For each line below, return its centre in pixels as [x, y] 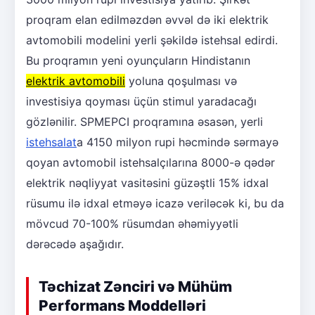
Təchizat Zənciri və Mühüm [135, 286]
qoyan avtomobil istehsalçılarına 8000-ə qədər [150, 162]
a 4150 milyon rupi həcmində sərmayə [178, 142]
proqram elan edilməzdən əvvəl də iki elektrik [147, 19]
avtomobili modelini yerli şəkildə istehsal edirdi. [152, 40]
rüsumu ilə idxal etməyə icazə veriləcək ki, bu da [155, 203]
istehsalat [51, 142]
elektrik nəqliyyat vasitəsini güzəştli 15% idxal [147, 182]
